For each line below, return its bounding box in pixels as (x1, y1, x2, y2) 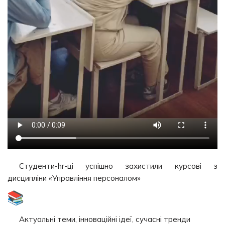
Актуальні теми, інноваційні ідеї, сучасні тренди (19, 214, 190, 224)
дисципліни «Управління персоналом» (8, 173, 141, 183)
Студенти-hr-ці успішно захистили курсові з (19, 161, 217, 171)
